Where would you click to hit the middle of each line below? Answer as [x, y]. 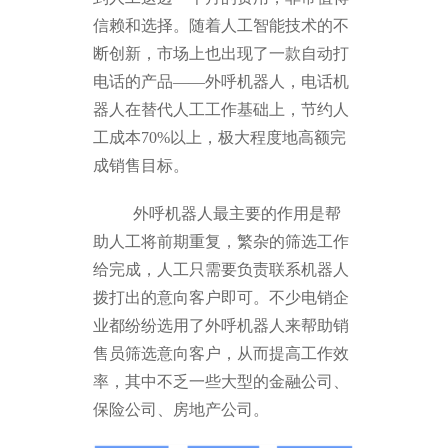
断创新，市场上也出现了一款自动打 [221, 54]
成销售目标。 [141, 166]
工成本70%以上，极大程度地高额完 [220, 138]
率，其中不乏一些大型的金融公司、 [221, 382]
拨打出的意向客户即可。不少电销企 [221, 298]
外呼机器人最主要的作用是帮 [217, 214]
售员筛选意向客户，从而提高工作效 [221, 354]
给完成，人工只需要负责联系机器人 [221, 270]
